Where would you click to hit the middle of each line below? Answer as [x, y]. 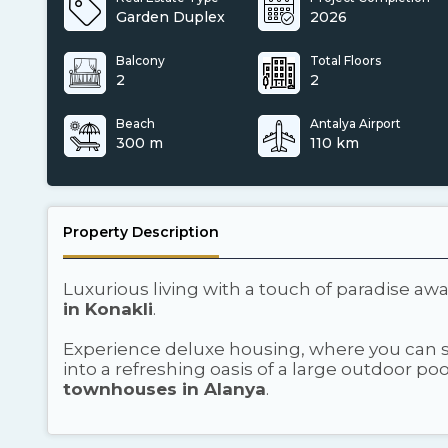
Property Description [141, 232]
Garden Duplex [170, 17]
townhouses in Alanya [164, 389]
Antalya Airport [356, 123]
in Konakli [108, 309]
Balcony [140, 60]
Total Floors [346, 60]
